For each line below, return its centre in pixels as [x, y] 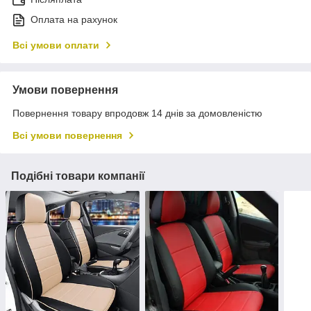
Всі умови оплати [56, 45]
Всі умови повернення [67, 136]
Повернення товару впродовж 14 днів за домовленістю [137, 114]
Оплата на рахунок [74, 20]
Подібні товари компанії [78, 176]
